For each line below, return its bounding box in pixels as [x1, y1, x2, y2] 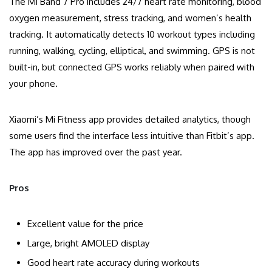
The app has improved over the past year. [9, 146, 182, 158]
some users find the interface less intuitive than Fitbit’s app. [9, 130, 254, 142]
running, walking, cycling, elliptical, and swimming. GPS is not [9, 45, 255, 57]
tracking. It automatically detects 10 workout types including [9, 29, 255, 41]
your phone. [9, 78, 58, 90]
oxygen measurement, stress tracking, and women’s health [9, 12, 251, 24]
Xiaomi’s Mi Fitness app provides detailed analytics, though [9, 114, 251, 126]
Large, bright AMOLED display [27, 237, 149, 250]
